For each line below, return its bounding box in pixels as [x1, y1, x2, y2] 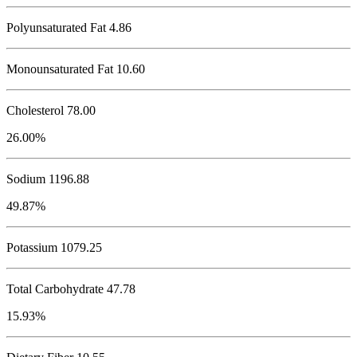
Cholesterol [6, 104, 64, 118]
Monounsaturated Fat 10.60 [6, 62, 145, 76]
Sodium [6, 172, 45, 186]
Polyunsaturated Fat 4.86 [6, 21, 131, 35]
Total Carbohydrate [6, 282, 104, 296]
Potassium [6, 241, 57, 255]
